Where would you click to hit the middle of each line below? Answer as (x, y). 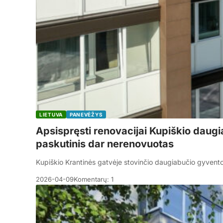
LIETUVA (51, 114)
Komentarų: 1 (94, 179)
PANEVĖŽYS (86, 114)
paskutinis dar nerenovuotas (105, 144)
